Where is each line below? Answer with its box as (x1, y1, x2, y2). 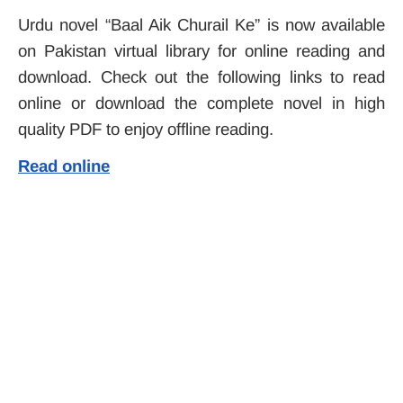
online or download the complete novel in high (18, 94, 385, 112)
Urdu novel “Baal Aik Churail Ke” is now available (18, 15, 385, 34)
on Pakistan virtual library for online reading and (18, 41, 385, 60)
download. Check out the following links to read (18, 67, 385, 86)
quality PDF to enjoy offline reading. (18, 120, 273, 139)
